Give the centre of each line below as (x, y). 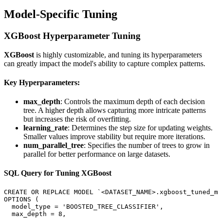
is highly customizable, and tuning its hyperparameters (118, 54)
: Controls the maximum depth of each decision (133, 102)
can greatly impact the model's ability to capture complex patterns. (105, 63)
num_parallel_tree (54, 145)
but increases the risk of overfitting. (77, 119)
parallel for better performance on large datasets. (97, 154)
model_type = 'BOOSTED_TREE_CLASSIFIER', (84, 206)
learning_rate (45, 128)
